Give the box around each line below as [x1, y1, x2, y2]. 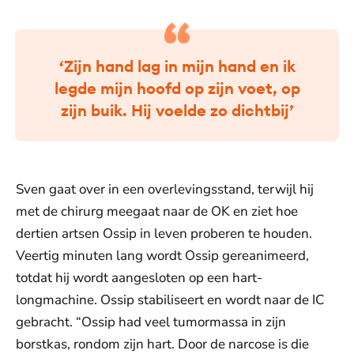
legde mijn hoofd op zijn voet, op [54, 78, 300, 99]
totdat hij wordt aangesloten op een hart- [16, 269, 262, 288]
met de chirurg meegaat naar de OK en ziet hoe [16, 202, 298, 221]
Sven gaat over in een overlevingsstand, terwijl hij [16, 180, 314, 199]
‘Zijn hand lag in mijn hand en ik [58, 56, 296, 77]
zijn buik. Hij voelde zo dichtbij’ [60, 100, 294, 121]
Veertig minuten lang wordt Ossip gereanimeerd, [16, 247, 309, 265]
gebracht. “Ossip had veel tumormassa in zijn [16, 313, 286, 332]
